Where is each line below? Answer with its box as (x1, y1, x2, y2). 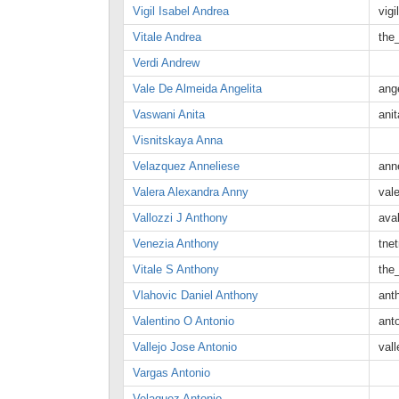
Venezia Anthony (133, 237, 219, 250)
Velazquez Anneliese (133, 159, 240, 173)
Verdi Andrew (133, 56, 199, 69)
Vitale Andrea (133, 30, 201, 44)
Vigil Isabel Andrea (133, 4, 229, 18)
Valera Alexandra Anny (133, 185, 248, 199)
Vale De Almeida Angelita (133, 82, 262, 95)
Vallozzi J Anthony (133, 211, 228, 224)
